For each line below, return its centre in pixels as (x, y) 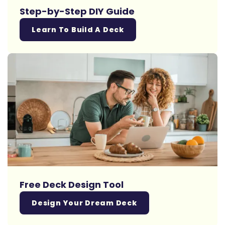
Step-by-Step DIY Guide (77, 11)
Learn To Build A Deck (78, 30)
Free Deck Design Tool (72, 185)
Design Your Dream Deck (84, 203)
